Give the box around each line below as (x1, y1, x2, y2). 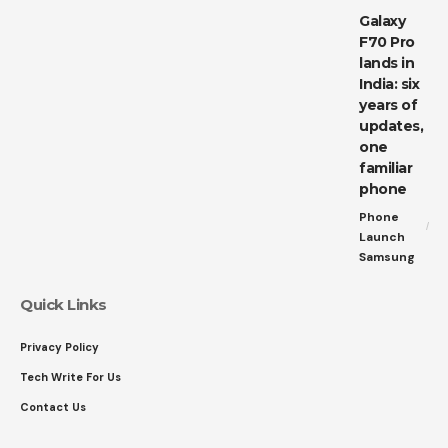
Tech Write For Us (20, 369, 121, 384)
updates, (359, 116, 423, 135)
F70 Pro (359, 32, 415, 51)
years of (359, 95, 417, 114)
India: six (359, 74, 419, 93)
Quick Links (20, 294, 107, 314)
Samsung (359, 248, 415, 265)
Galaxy (359, 11, 405, 30)
